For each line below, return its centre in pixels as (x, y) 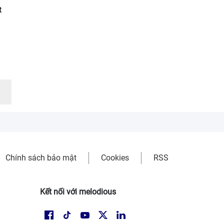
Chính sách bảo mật (41, 158)
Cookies (115, 158)
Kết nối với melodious (78, 192)
